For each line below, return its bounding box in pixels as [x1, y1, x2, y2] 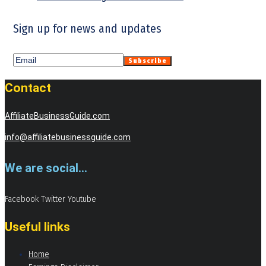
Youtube [68, 194, 96, 205]
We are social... [5, 161, 87, 176]
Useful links [5, 220, 70, 235]
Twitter [41, 194, 65, 205]
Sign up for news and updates [13, 21, 161, 36]
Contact [5, 80, 51, 95]
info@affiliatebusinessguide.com [5, 132, 131, 142]
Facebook [5, 194, 39, 205]
